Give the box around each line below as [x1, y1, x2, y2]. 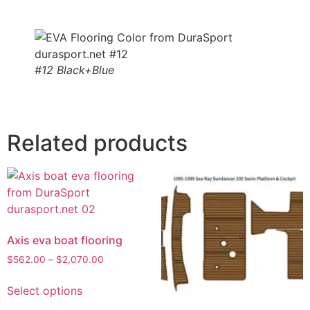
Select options [7, 284, 82, 298]
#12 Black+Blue [35, 63, 114, 77]
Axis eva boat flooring [7, 233, 122, 248]
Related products [7, 129, 188, 157]
